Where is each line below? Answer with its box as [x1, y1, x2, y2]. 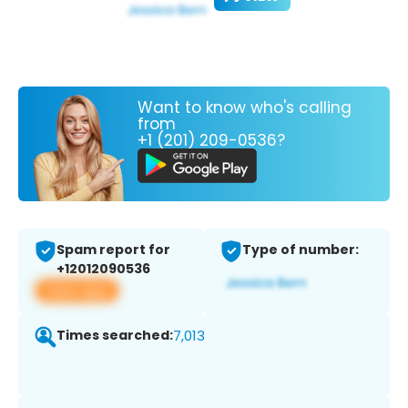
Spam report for [56, 240, 170, 260]
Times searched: [56, 326, 173, 345]
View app [46, 280, 108, 301]
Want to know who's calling [138, 96, 352, 118]
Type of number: [242, 240, 359, 260]
